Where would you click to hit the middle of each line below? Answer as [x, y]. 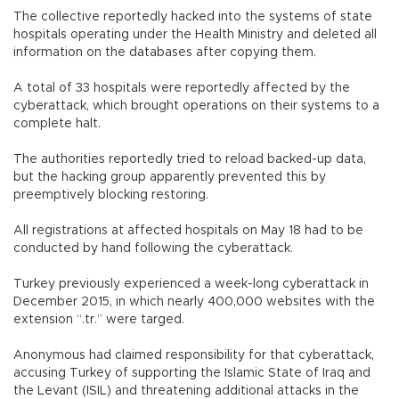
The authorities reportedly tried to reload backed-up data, [190, 159]
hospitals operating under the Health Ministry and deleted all [195, 34]
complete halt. [57, 123]
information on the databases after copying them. [165, 52]
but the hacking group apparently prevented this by [170, 177]
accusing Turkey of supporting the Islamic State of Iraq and [192, 373]
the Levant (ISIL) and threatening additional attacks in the [186, 391]
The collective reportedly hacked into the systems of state [193, 16]
